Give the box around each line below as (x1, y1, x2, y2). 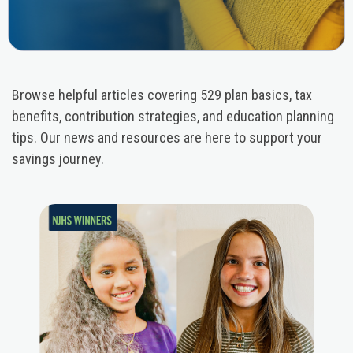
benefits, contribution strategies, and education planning (12, 107, 334, 124)
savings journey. (12, 150, 104, 167)
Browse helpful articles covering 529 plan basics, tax (12, 86, 312, 103)
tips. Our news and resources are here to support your (12, 128, 322, 146)
